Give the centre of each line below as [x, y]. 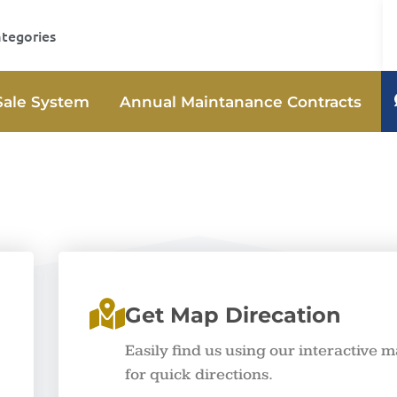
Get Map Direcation [233, 315]
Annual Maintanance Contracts [241, 101]
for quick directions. [199, 374]
